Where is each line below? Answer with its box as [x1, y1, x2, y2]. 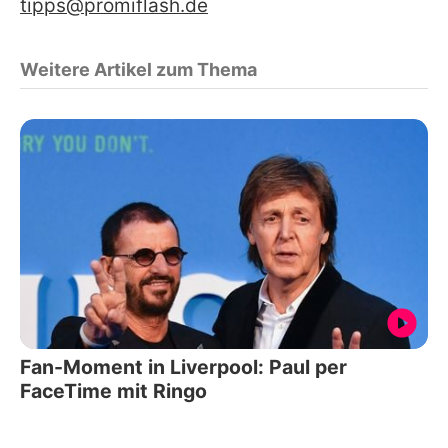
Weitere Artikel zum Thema [20, 59, 257, 81]
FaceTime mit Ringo [20, 378, 207, 403]
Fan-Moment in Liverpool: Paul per [20, 354, 347, 379]
